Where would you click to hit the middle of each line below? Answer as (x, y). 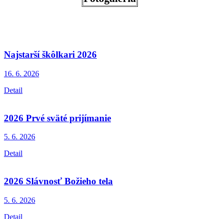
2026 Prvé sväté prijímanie (57, 118)
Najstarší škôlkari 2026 (50, 55)
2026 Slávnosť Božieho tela (58, 181)
